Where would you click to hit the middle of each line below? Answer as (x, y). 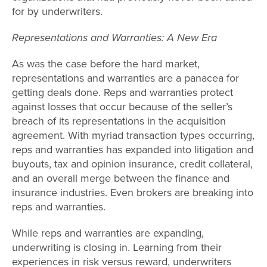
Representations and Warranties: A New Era (114, 38)
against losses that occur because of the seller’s (122, 107)
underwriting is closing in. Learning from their (117, 248)
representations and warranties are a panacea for (125, 78)
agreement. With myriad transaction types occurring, (133, 136)
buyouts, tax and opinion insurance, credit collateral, (132, 164)
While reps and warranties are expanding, (108, 233)
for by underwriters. (57, 12)
